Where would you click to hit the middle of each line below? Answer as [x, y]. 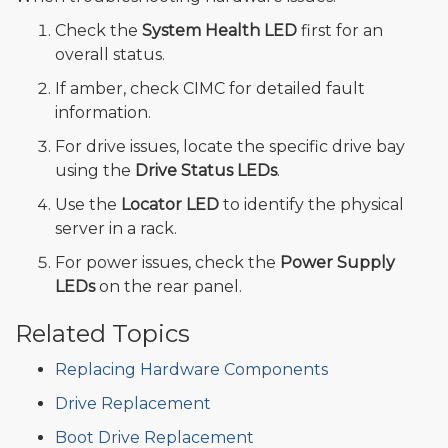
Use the [88, 205]
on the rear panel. [168, 287]
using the [95, 171]
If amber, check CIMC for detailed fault [210, 89]
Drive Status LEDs [206, 171]
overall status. [110, 55]
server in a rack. [116, 229]
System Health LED [219, 31]
